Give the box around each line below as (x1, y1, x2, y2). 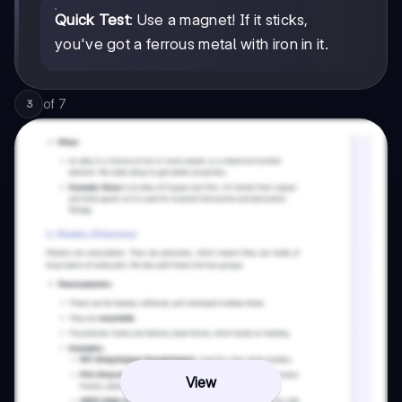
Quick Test (55, 11, 129, 30)
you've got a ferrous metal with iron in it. (55, 35, 328, 54)
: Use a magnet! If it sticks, (129, 11, 309, 30)
